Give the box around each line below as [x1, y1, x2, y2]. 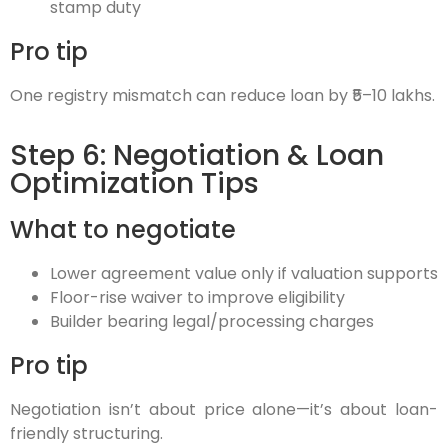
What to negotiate [10, 213, 236, 247]
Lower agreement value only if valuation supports [50, 262, 438, 286]
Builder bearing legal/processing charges [50, 310, 374, 334]
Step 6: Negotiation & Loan [10, 136, 384, 176]
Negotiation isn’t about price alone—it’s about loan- [10, 398, 438, 422]
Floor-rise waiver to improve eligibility [50, 286, 345, 310]
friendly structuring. [10, 422, 163, 446]
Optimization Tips [10, 164, 259, 204]
